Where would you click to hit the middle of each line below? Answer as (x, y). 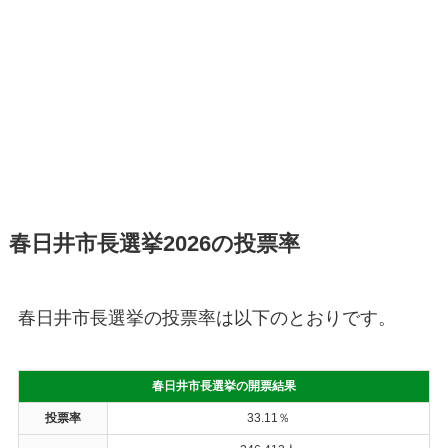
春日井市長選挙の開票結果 (223, 385)
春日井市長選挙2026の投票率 (154, 243)
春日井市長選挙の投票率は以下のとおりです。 (206, 317)
